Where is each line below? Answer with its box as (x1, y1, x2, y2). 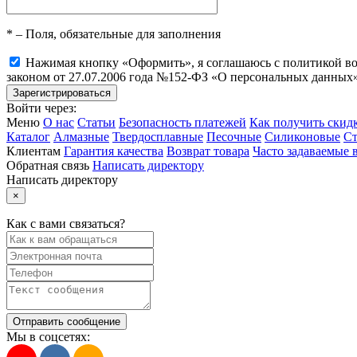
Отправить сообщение (13, 316, 120, 328)
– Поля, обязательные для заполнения (13, 27, 221, 41)
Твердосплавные (112, 130, 203, 144)
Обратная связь (6, 159, 89, 173)
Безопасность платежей (119, 116, 246, 130)
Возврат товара (167, 144, 249, 159)
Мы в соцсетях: (6, 330, 90, 344)
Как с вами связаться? (6, 217, 125, 231)
